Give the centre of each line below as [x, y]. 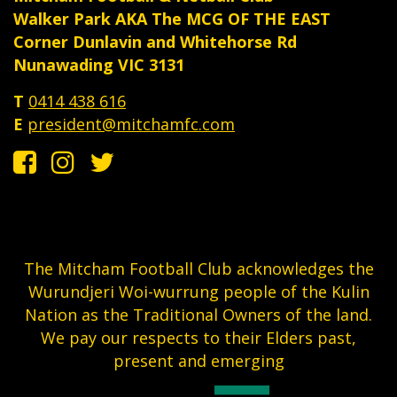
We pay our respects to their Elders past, [198, 337]
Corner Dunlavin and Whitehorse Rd [155, 41]
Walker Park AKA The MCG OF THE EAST [172, 18]
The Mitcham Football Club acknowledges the [198, 268]
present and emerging [198, 360]
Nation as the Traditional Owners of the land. [198, 314]
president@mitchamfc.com [131, 124]
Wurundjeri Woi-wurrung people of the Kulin [198, 291]
